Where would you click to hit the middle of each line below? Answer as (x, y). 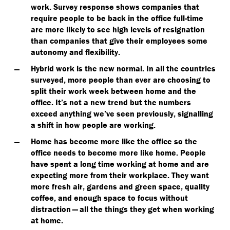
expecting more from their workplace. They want (120, 175)
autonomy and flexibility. (75, 52)
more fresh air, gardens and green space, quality (120, 186)
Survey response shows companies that (126, 7)
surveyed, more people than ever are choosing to (121, 80)
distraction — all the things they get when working (122, 209)
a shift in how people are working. (93, 125)
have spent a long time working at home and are (120, 164)
